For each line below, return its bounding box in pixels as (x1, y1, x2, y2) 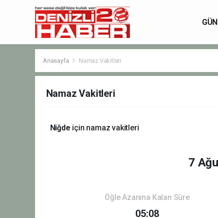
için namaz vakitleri (70, 123, 139, 132)
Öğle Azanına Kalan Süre (105, 192, 190, 202)
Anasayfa (43, 56, 71, 64)
